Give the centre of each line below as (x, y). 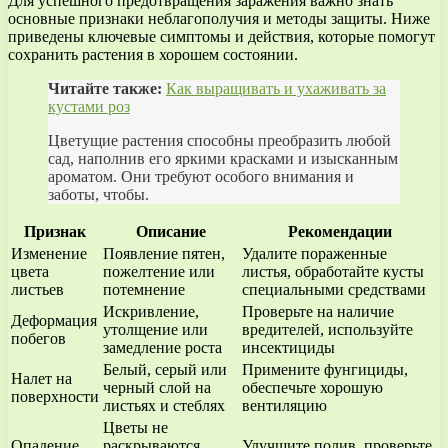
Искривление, (151, 311)
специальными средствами (334, 289)
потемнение (144, 289)
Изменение (49, 253)
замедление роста (162, 347)
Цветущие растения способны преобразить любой (219, 140)
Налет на (41, 378)
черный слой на (157, 387)
